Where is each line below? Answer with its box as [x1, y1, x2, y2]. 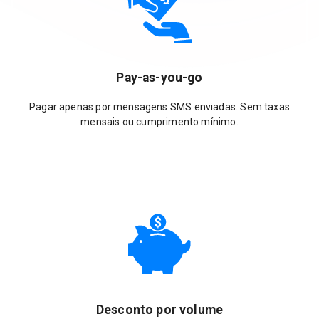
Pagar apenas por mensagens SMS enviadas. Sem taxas [28, 100, 290, 113]
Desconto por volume [95, 303, 224, 318]
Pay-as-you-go [116, 70, 203, 85]
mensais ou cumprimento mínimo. [80, 115, 239, 127]
